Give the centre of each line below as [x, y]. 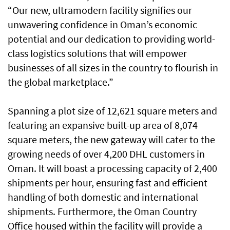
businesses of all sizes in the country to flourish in [113, 68]
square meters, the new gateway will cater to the [111, 140]
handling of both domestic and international [103, 197]
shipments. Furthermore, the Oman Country [102, 212]
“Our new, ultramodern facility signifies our [100, 10]
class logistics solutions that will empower [97, 53]
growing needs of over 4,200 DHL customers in [106, 154]
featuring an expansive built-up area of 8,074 [103, 125]
